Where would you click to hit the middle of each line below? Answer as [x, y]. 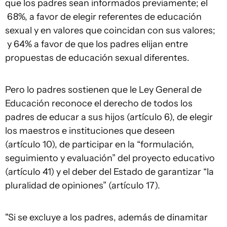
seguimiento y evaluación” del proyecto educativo [110, 158]
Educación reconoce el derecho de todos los [99, 103]
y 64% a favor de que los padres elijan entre [97, 44]
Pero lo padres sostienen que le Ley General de [103, 89]
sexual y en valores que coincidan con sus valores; [110, 30]
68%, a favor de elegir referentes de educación [103, 16]
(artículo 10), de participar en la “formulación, [100, 144]
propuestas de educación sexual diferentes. [97, 58]
